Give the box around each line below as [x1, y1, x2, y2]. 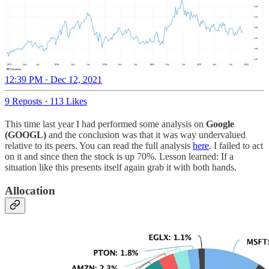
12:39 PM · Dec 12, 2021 [5, 74, 102, 85]
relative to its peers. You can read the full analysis [5, 140, 193, 151]
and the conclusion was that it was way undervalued [49, 129, 246, 140]
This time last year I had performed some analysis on [5, 118, 206, 129]
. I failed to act [209, 140, 263, 151]
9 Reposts [5, 95, 42, 106]
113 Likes [50, 95, 87, 106]
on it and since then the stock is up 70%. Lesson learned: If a [5, 151, 234, 162]
